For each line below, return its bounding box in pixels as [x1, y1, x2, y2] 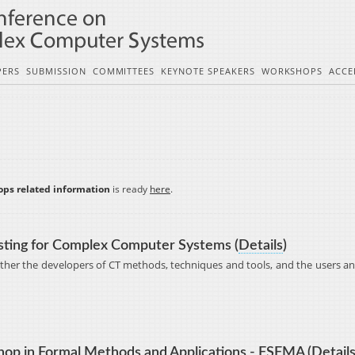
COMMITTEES [92, 66, 155, 77]
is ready [110, 182, 150, 196]
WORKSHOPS [261, 66, 323, 77]
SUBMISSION [26, 66, 86, 77]
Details [239, 239, 283, 253]
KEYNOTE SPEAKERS [161, 66, 255, 77]
